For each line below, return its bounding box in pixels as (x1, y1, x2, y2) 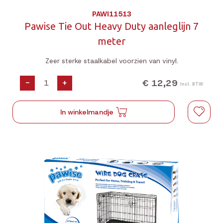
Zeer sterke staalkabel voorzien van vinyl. (45, 56, 178, 65)
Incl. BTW (180, 81, 203, 87)
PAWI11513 (92, 9, 131, 18)
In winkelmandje (60, 108, 114, 116)
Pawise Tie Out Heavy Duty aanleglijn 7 (24, 20, 199, 32)
